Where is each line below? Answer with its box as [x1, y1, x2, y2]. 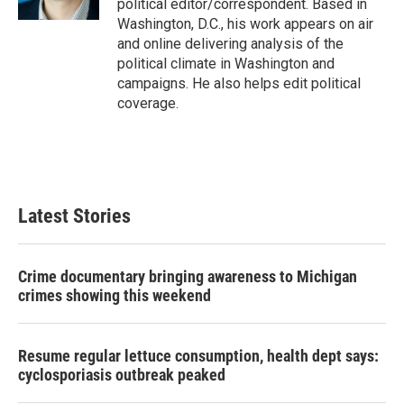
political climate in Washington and [117, 54, 335, 72]
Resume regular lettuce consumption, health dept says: [18, 345, 379, 365]
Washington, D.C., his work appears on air [117, 14, 373, 32]
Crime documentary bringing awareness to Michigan [18, 266, 357, 286]
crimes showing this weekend [18, 285, 211, 305]
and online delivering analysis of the [117, 34, 344, 52]
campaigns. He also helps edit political [117, 74, 361, 92]
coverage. [117, 94, 179, 112]
